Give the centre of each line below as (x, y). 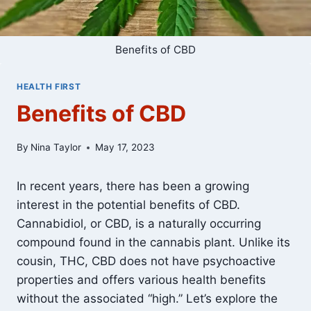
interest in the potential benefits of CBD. (128, 205)
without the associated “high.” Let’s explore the (147, 299)
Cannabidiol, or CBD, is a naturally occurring (139, 224)
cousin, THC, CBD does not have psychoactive (146, 261)
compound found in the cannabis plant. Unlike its (153, 242)
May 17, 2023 (125, 147)
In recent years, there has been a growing (133, 186)
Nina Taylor (56, 147)
